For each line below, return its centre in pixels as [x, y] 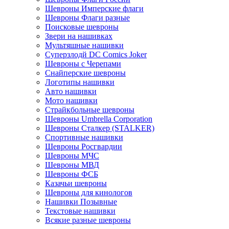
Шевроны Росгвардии [84, 146]
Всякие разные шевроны [88, 220]
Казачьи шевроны [76, 183]
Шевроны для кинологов [89, 192]
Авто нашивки [71, 91]
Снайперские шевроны [85, 73]
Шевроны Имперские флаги [94, 8]
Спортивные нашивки [84, 137]
